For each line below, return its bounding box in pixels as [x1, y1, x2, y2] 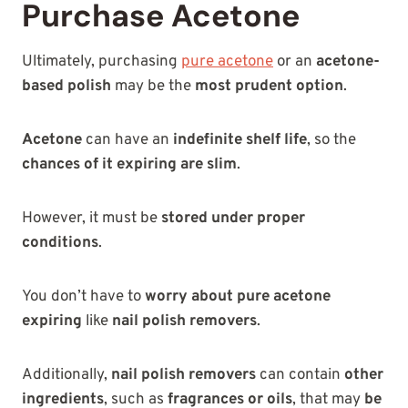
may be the [111, 76, 195, 97]
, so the [307, 130, 356, 151]
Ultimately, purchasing [22, 52, 181, 73]
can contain [256, 365, 344, 386]
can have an [82, 130, 173, 151]
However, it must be [22, 209, 161, 229]
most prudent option [195, 76, 343, 97]
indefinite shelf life [173, 130, 307, 151]
